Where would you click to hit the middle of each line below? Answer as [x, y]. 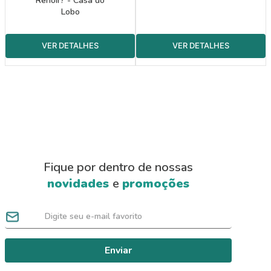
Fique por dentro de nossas [118, 168]
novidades [80, 184]
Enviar [118, 250]
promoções [156, 184]
